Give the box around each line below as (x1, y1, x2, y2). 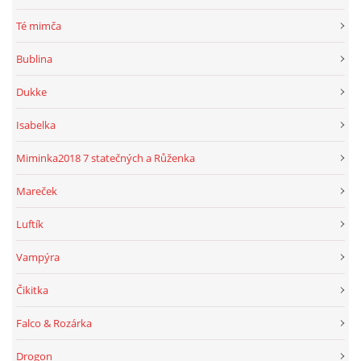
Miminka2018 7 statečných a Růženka (16, 150, 195, 165)
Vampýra (16, 249, 60, 264)
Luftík (16, 216, 44, 231)
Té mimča (16, 18, 61, 33)
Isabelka (16, 117, 56, 132)
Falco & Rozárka (16, 315, 92, 330)
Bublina (16, 51, 52, 66)
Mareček (16, 183, 57, 198)
